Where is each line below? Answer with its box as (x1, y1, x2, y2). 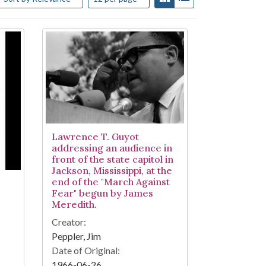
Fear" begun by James (51, 186, 153, 199)
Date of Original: (51, 244, 120, 256)
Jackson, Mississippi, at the (51, 164, 172, 176)
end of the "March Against (51, 175, 170, 188)
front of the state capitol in (51, 153, 173, 165)
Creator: (51, 216, 86, 227)
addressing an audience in (51, 141, 172, 154)
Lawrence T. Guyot (51, 130, 139, 142)
